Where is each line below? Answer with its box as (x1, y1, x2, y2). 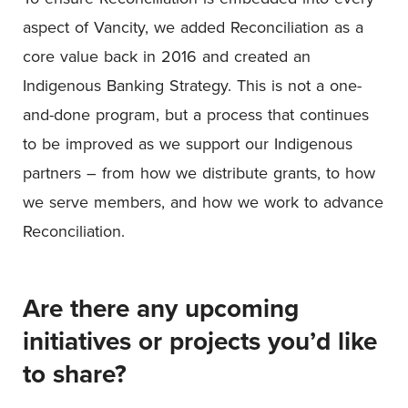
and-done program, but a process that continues (23, 103, 369, 126)
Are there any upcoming (23, 290, 299, 326)
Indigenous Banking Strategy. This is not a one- (23, 74, 362, 97)
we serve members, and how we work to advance (23, 190, 383, 213)
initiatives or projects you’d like (23, 322, 377, 359)
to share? (23, 355, 127, 392)
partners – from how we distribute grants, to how (23, 161, 375, 184)
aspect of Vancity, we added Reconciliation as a (23, 15, 363, 38)
